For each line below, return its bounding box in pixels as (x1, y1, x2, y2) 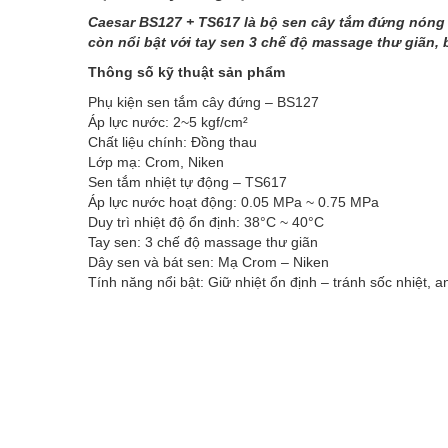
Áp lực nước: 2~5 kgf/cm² (88, 114, 248, 131)
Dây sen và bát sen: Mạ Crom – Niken (88, 254, 329, 271)
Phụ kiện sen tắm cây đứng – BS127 (88, 94, 319, 111)
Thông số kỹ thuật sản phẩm (88, 64, 285, 81)
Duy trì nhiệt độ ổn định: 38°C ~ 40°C (88, 214, 324, 231)
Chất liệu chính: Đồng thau (88, 134, 257, 151)
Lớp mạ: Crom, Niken (88, 154, 224, 171)
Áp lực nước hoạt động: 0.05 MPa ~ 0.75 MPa (88, 194, 379, 211)
